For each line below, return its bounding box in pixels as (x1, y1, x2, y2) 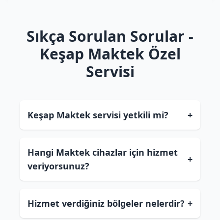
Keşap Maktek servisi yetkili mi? (27, 109, 168, 121)
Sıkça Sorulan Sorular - (27, 26, 193, 46)
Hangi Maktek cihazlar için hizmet (27, 146, 178, 158)
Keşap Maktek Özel (39, 44, 181, 64)
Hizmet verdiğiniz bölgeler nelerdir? (27, 197, 185, 209)
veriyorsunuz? (27, 160, 89, 172)
